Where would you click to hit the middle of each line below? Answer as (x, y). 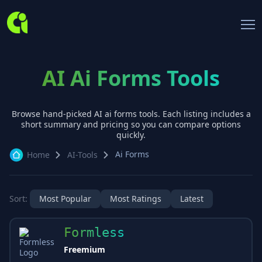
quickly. (131, 135)
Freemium (85, 249)
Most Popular (65, 199)
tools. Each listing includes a (194, 114)
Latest (192, 199)
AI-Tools (82, 155)
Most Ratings (136, 199)
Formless (94, 232)
